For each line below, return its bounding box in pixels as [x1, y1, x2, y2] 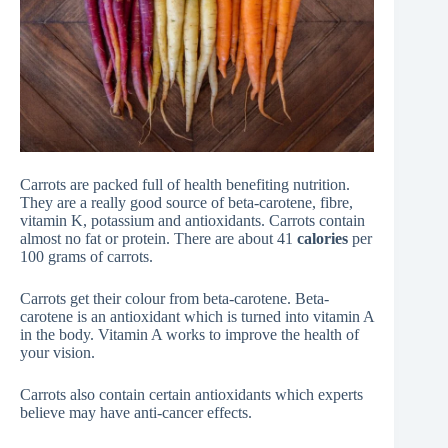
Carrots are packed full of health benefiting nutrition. [20, 176, 350, 194]
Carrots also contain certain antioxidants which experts [20, 386, 363, 404]
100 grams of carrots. [20, 248, 153, 266]
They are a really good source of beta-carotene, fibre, [20, 194, 353, 212]
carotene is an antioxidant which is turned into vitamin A [20, 308, 374, 326]
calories [297, 230, 348, 248]
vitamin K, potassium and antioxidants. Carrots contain [20, 212, 365, 230]
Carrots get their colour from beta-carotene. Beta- [20, 290, 329, 308]
